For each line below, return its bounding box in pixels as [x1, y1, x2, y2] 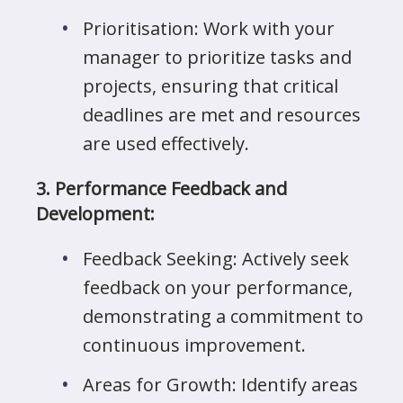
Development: [36, 201, 155, 226]
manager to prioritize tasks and [83, 45, 352, 69]
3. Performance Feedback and [36, 176, 287, 201]
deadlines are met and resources [83, 103, 361, 127]
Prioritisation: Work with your [83, 16, 335, 40]
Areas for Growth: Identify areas [83, 372, 358, 397]
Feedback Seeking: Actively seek [83, 246, 349, 271]
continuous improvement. [83, 333, 306, 357]
